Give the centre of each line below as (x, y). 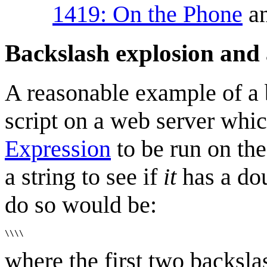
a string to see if (84, 177)
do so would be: (81, 205)
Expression (58, 149)
